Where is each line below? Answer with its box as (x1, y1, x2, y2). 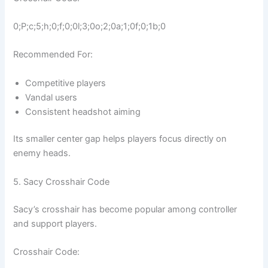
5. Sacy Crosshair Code (13, 176, 110, 187)
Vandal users (25, 92, 78, 103)
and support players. (13, 218, 98, 229)
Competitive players (25, 77, 106, 89)
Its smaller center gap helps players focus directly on (13, 133, 227, 145)
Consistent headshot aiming (25, 106, 141, 117)
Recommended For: (13, 49, 93, 60)
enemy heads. (13, 148, 71, 159)
